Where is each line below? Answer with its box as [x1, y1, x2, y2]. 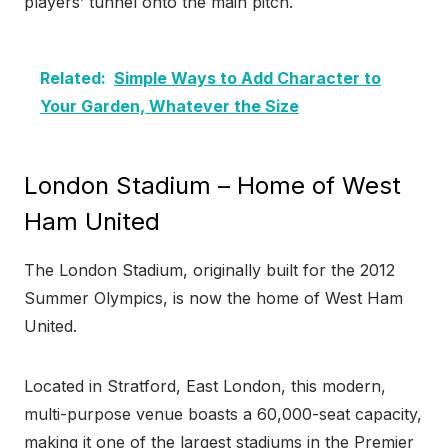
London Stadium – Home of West [24, 171, 401, 201]
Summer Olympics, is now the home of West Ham [24, 288, 403, 309]
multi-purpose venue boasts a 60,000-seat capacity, [24, 404, 422, 425]
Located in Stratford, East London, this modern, [24, 376, 386, 397]
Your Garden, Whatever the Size [40, 96, 299, 117]
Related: [40, 68, 106, 89]
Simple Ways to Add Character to [114, 68, 381, 89]
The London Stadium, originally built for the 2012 [24, 260, 395, 281]
